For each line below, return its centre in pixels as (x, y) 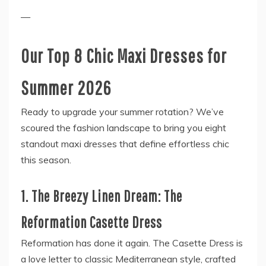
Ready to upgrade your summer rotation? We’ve (122, 112)
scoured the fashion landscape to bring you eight (123, 128)
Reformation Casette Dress (91, 222)
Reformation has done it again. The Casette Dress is (132, 243)
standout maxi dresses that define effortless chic (125, 144)
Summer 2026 (66, 88)
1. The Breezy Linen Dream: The (102, 196)
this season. (46, 160)
